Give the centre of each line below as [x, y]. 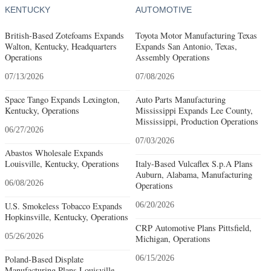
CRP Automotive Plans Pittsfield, [193, 227]
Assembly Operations [172, 57]
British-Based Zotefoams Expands [64, 35]
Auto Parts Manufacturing [180, 99]
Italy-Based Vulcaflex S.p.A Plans [194, 163]
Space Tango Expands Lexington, [62, 99]
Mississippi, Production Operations [197, 121]
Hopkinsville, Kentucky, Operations [67, 217]
